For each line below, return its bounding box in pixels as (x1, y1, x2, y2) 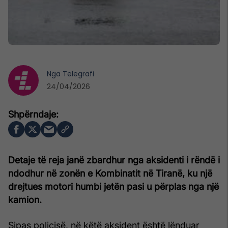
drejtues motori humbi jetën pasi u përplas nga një (8, 181, 219, 192)
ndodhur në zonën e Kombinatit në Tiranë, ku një (8, 167, 212, 179)
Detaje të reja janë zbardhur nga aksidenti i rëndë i (8, 154, 220, 165)
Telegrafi (63, 68, 94, 79)
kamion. (8, 194, 42, 205)
